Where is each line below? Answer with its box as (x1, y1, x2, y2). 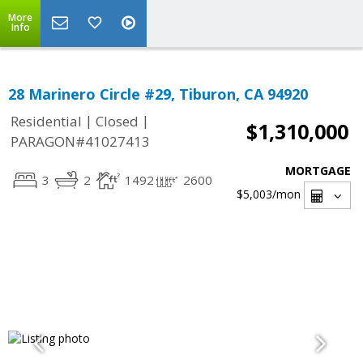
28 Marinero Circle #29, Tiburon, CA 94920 (8, 84, 308, 104)
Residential (11, 112, 82, 131)
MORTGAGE (285, 163, 351, 178)
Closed (96, 112, 139, 131)
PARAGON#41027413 (11, 132, 150, 152)
